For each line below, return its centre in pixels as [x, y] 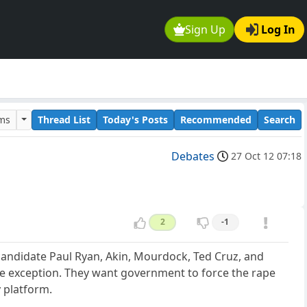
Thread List [64, 119]
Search [280, 119]
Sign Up [206, 30]
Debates [193, 157]
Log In [278, 30]
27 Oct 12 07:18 [266, 156]
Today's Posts [135, 119]
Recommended [216, 119]
